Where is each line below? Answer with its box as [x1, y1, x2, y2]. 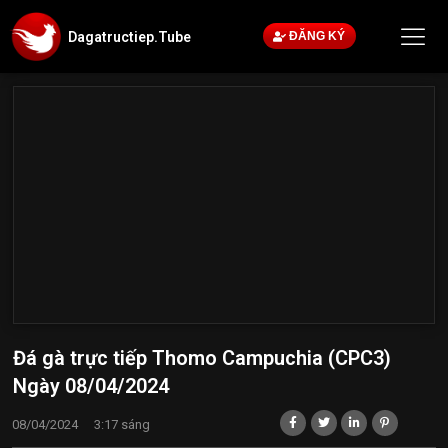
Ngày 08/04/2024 [13, 374, 169, 399]
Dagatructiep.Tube [67, 28, 191, 45]
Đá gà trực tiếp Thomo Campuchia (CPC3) [13, 346, 391, 371]
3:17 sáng [94, 417, 150, 433]
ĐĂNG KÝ [289, 29, 346, 44]
